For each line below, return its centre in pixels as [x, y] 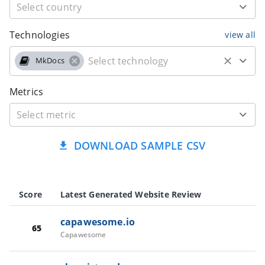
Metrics [27, 91]
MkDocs [50, 61]
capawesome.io [98, 222]
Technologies [40, 35]
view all [240, 34]
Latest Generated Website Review [131, 194]
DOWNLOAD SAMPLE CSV [140, 145]
